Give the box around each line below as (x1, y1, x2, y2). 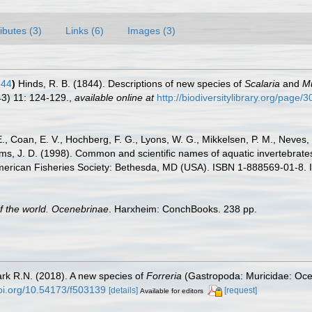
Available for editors (140, 287, 203, 295)
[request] (224, 286, 257, 295)
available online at (75, 92, 154, 103)
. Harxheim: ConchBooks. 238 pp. (109, 203, 257, 214)
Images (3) (127, 25, 175, 36)
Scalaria (244, 78, 280, 89)
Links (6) (65, 25, 104, 36)
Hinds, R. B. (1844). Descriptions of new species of (18, 78, 244, 89)
